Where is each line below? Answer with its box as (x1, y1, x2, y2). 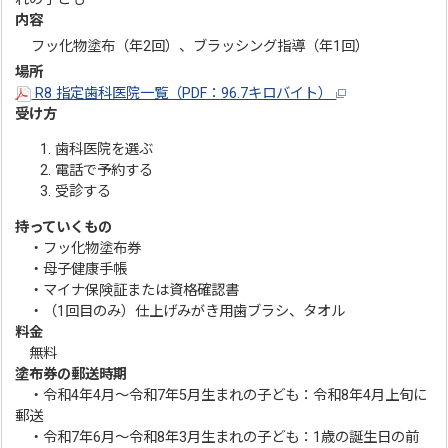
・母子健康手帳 (15, 260, 128, 278)
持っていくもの (15, 218, 113, 236)
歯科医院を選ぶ (55, 141, 154, 159)
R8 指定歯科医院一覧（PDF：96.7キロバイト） (31, 84, 337, 102)
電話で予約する (55, 162, 154, 180)
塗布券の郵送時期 (15, 365, 128, 383)
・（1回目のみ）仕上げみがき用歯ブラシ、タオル (15, 302, 346, 320)
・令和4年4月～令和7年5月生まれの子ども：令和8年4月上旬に (15, 386, 428, 404)
